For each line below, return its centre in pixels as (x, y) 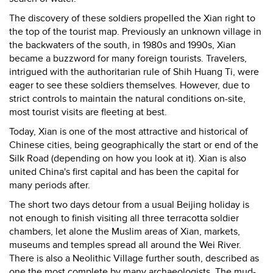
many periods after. (50, 185)
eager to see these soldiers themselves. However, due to (129, 85)
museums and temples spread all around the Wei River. (125, 245)
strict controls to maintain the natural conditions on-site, (127, 99)
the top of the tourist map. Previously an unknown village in (135, 32)
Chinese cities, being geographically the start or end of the (134, 145)
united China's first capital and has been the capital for (124, 172)
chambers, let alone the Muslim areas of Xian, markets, (125, 232)
